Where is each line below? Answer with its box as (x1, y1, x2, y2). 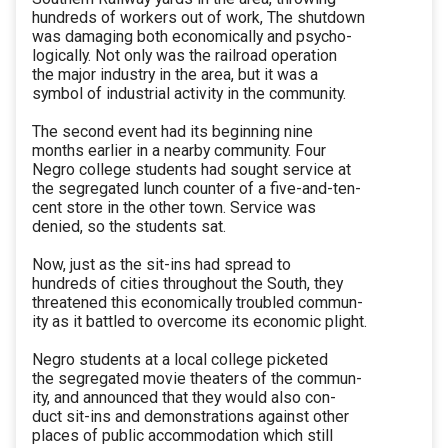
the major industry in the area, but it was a (32, 65, 318, 85)
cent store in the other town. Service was (32, 198, 316, 218)
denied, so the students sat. (32, 217, 226, 237)
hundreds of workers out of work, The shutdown (32, 8, 365, 28)
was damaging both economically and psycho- (32, 27, 352, 47)
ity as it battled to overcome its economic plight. (32, 312, 367, 332)
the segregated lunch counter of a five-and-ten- (32, 179, 361, 199)
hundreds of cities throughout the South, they (32, 274, 343, 294)
